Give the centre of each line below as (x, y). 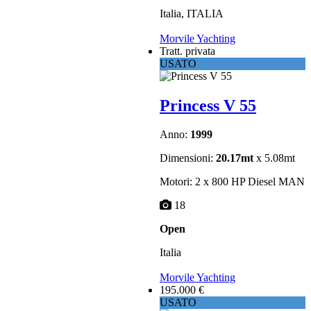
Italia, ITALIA (192, 14)
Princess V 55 (208, 105)
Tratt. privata (187, 51)
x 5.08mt (274, 158)
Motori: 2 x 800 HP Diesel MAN (232, 182)
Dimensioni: (188, 158)
